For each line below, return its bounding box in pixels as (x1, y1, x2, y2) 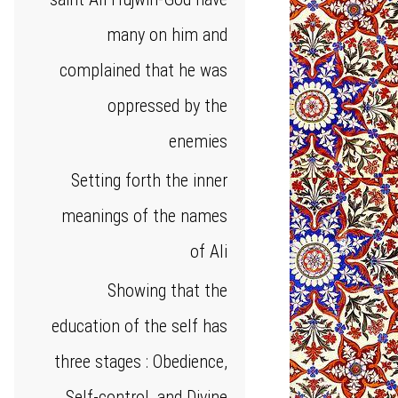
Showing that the (107, 280, 227, 301)
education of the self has (52, 315, 227, 337)
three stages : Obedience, (54, 351, 227, 372)
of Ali (190, 241, 227, 262)
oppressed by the (107, 95, 227, 116)
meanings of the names (61, 205, 227, 227)
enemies (169, 131, 227, 152)
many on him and (107, 24, 227, 45)
